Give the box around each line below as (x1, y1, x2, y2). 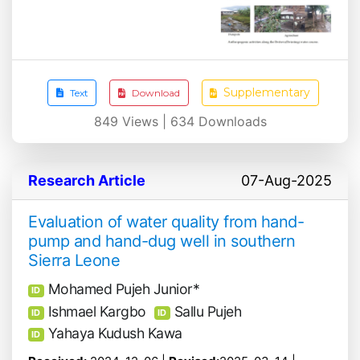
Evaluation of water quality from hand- (28, 212, 304, 232)
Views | (117, 113, 170, 130)
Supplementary (223, 85, 311, 100)
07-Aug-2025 (241, 172, 332, 190)
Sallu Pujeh (174, 302, 242, 320)
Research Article (28, 172, 145, 190)
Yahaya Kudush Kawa (47, 325, 182, 342)
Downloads (194, 113, 267, 130)
